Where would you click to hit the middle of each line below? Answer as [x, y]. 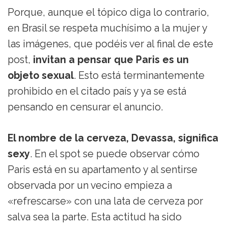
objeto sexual [41, 76]
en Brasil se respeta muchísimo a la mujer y [107, 28]
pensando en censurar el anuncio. [85, 107]
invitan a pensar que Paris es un [111, 60]
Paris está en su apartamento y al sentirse [103, 170]
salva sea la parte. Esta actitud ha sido [95, 217]
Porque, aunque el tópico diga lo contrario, [108, 13]
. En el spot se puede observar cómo [115, 154]
